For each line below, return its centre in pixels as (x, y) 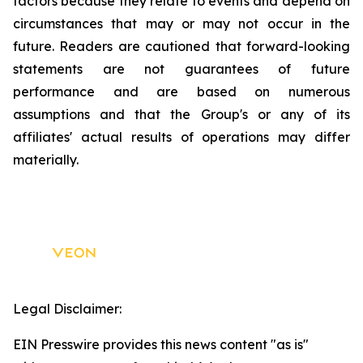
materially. (46, 160)
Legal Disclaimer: (67, 309)
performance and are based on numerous (181, 92)
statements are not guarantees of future (181, 69)
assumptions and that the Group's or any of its (181, 114)
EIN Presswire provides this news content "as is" (161, 344)
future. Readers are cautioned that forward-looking (181, 46)
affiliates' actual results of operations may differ (181, 137)
